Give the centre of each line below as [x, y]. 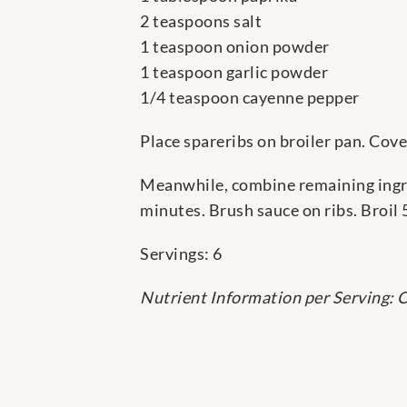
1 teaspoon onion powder [235, 47]
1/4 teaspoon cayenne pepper [250, 98]
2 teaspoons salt [201, 21]
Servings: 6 [181, 254]
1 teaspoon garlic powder [234, 72]
